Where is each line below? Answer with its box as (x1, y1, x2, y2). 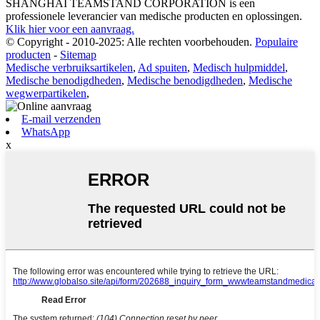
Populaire (255, 35, 298, 48)
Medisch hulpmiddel (193, 61, 285, 74)
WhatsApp (21, 125, 70, 138)
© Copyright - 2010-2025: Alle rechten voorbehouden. (6, 35, 252, 48)
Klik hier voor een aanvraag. (6, 22, 134, 35)
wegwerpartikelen (6, 86, 86, 99)
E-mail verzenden (21, 112, 101, 125)
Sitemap (60, 48, 96, 61)
